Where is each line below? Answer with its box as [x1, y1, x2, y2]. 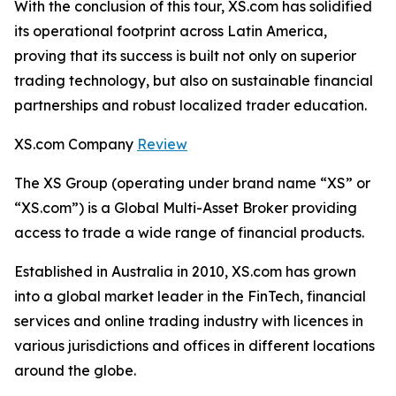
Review [137, 135, 187, 153]
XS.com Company [14, 135, 137, 153]
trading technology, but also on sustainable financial [14, 72, 373, 89]
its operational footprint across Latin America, [14, 22, 327, 40]
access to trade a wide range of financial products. [14, 224, 364, 241]
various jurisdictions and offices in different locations [14, 337, 375, 354]
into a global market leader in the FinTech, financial [14, 287, 366, 305]
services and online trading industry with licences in [14, 312, 363, 330]
